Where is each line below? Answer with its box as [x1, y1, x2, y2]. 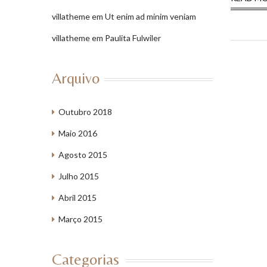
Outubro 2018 [58, 107, 112, 117]
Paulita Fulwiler [105, 33, 161, 43]
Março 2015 [58, 214, 103, 224]
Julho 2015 [58, 171, 99, 181]
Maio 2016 [58, 128, 97, 138]
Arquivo [52, 69, 100, 87]
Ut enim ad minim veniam [105, 11, 196, 21]
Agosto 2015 [58, 150, 107, 160]
